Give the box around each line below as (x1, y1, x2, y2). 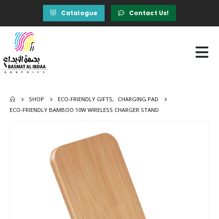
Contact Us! (129, 9, 169, 17)
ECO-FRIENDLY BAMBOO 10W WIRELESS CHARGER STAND (10, 106, 159, 114)
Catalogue (61, 9, 98, 17)
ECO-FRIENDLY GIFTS (58, 95, 113, 103)
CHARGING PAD (118, 95, 159, 103)
